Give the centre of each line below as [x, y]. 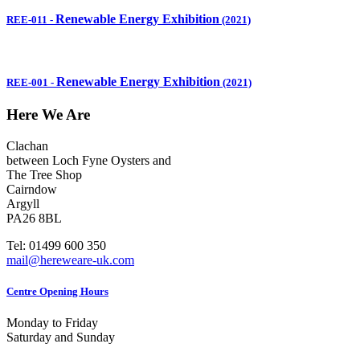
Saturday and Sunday [62, 337]
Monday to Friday [54, 323]
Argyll [23, 204]
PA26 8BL [34, 219]
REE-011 [27, 19]
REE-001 [27, 83]
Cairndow [32, 190]
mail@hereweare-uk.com [70, 260]
